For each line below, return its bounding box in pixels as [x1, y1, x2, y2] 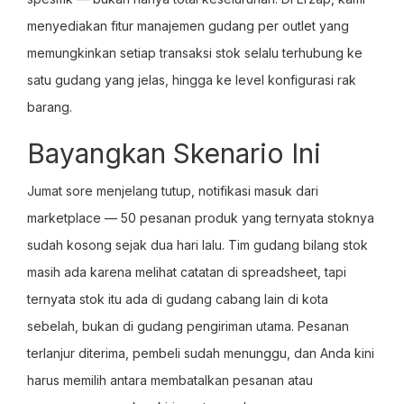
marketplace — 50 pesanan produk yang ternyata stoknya [27, 210, 374, 225]
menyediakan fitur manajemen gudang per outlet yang [27, 18, 349, 33]
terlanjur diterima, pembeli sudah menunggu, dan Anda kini [27, 345, 374, 361]
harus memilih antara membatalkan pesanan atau [27, 372, 313, 388]
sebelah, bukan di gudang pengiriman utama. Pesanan [27, 318, 349, 334]
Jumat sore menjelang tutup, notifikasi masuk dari [27, 183, 318, 198]
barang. [27, 99, 72, 115]
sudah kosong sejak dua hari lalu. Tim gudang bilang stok [27, 237, 368, 252]
